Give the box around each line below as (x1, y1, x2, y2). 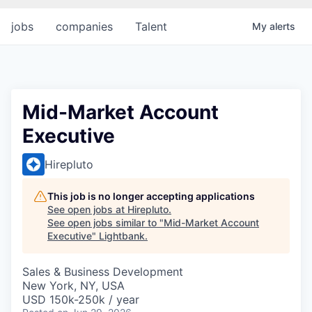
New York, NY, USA (22, 279, 125, 293)
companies (56, 19, 113, 34)
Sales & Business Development (22, 265, 183, 279)
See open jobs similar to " (47, 217, 164, 229)
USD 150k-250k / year (22, 292, 139, 307)
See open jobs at (47, 203, 127, 216)
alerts (270, 20, 295, 33)
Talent (135, 19, 167, 34)
